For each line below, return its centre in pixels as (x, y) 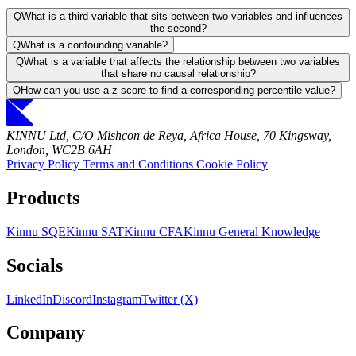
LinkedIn (29, 299)
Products (43, 197)
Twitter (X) (170, 299)
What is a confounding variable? (94, 44)
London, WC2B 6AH (59, 149)
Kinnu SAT (95, 231)
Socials (35, 265)
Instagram (117, 299)
